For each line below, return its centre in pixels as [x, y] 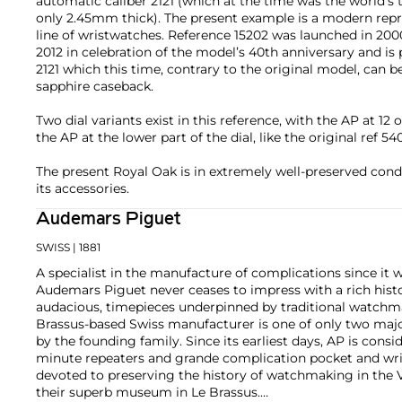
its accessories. [83, 188]
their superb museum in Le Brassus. [148, 392]
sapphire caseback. [95, 86]
